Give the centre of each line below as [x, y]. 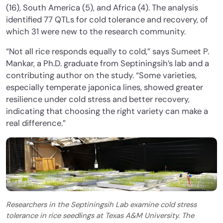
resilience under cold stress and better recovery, [98, 100]
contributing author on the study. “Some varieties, [101, 76]
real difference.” [36, 123]
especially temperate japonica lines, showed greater [105, 88]
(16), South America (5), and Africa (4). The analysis [102, 8]
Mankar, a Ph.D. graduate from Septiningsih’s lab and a [108, 64]
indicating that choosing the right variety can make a [107, 111]
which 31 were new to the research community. [97, 32]
